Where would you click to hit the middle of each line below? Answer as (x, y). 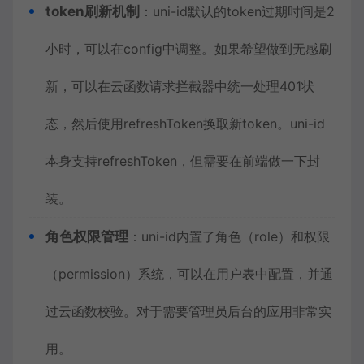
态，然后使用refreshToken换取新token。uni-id (185, 123)
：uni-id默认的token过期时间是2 (237, 11)
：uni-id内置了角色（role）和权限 (229, 236)
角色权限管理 (87, 236)
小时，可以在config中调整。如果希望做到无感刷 (188, 49)
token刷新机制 (93, 11)
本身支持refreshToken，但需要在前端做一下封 (183, 161)
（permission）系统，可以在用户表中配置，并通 (189, 274)
